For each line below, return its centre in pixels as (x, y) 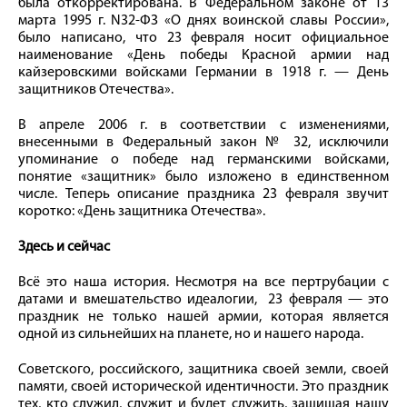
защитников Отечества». (96, 89)
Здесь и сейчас (64, 247)
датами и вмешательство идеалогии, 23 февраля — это (203, 299)
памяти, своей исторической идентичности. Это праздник (203, 387)
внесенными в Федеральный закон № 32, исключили (203, 142)
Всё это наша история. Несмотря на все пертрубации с (203, 282)
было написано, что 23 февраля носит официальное (203, 38)
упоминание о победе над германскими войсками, (203, 159)
